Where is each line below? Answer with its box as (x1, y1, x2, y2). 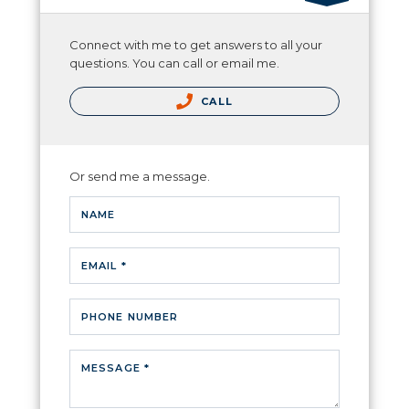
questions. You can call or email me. (69, 56, 279, 70)
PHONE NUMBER (81, 310, 179, 324)
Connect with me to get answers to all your (69, 37, 322, 52)
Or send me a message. (69, 169, 210, 184)
